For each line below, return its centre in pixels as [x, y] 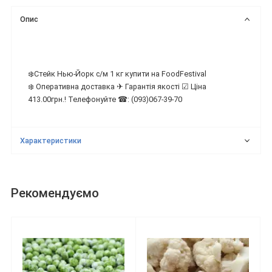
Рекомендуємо [55, 193]
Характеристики [51, 140]
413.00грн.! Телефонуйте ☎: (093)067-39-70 [105, 100]
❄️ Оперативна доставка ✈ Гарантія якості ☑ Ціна [117, 87]
